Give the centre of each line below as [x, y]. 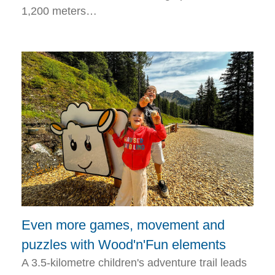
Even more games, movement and [123, 225]
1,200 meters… [59, 11]
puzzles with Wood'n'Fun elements [124, 245]
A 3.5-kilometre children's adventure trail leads [134, 263]
